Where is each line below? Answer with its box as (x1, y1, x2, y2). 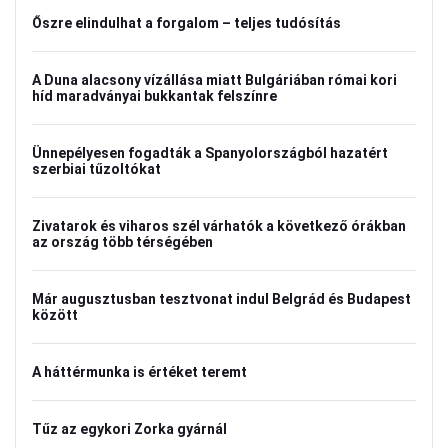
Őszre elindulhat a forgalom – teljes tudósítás (32, 15, 341, 31)
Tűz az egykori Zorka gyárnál (32, 421, 227, 437)
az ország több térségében (32, 234, 213, 250)
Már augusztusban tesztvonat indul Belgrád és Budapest (32, 291, 411, 307)
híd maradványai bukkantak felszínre (32, 88, 277, 104)
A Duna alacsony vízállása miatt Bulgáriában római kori (32, 72, 397, 88)
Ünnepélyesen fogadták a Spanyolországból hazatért (32, 145, 388, 161)
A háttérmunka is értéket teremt (32, 364, 247, 380)
